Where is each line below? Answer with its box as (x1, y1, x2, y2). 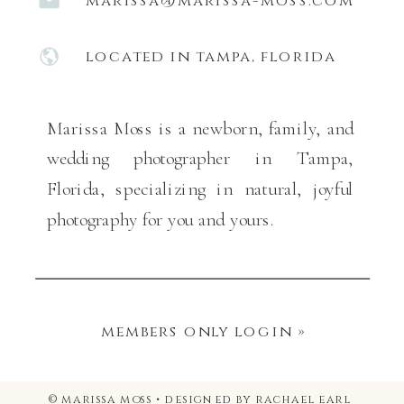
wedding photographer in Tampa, (46, 146, 354, 170)
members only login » (101, 320, 306, 342)
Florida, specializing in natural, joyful (46, 177, 354, 200)
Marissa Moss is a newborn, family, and (46, 115, 354, 140)
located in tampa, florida (86, 45, 336, 66)
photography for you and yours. (46, 207, 274, 230)
